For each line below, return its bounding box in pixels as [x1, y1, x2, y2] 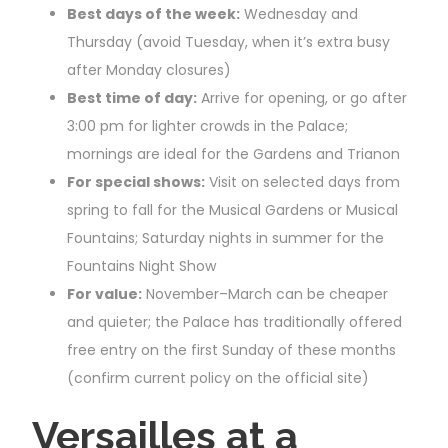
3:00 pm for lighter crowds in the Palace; [67, 115, 348, 136]
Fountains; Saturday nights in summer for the [67, 227, 384, 248]
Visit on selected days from [205, 171, 400, 192]
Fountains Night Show [67, 255, 216, 276]
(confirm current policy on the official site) [67, 367, 369, 388]
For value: [67, 283, 142, 304]
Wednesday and [240, 3, 358, 24]
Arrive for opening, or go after [197, 87, 407, 108]
